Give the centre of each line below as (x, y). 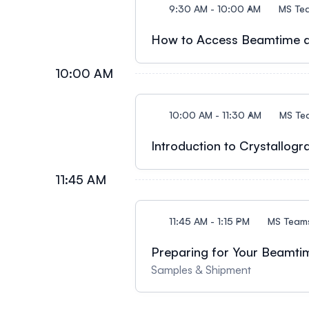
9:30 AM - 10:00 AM (215, 9)
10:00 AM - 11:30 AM (215, 115)
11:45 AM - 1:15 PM (209, 221)
